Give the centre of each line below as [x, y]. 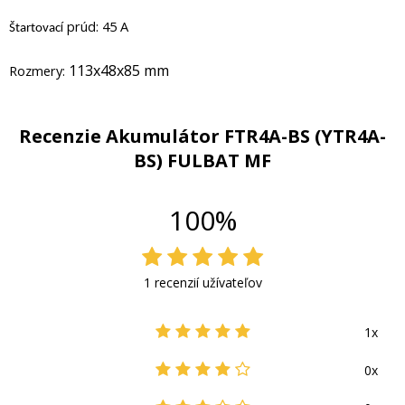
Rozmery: [39, 71]
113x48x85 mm [119, 71]
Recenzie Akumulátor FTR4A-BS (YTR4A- [202, 137]
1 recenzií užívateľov [202, 283]
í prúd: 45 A [94, 27]
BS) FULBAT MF [202, 161]
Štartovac [35, 29]
